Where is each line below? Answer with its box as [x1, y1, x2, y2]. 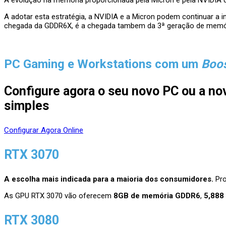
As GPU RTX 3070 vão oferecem [4, 191, 114, 200]
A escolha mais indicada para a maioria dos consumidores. [4, 174, 213, 184]
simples [4, 98, 49, 113]
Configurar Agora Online [4, 125, 83, 135]
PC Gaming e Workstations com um [4, 56, 201, 71]
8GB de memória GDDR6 [114, 191, 200, 200]
